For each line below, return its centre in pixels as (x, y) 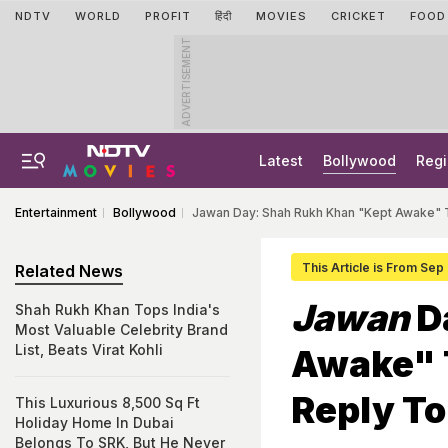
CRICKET (358, 16)
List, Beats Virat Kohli (89, 349)
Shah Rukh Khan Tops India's (117, 309)
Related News (69, 271)
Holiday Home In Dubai (94, 422)
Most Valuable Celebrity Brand (121, 329)
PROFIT (168, 16)
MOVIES (281, 16)
